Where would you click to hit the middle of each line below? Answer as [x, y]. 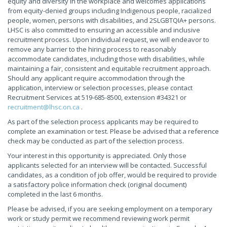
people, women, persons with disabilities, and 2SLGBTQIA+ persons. [112, 20]
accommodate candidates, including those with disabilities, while [106, 59]
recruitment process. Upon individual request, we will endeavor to [108, 40]
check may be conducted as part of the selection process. [97, 141]
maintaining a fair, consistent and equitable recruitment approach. [109, 68]
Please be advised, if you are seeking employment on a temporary [110, 209]
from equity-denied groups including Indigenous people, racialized [109, 11]
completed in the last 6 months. [56, 194]
